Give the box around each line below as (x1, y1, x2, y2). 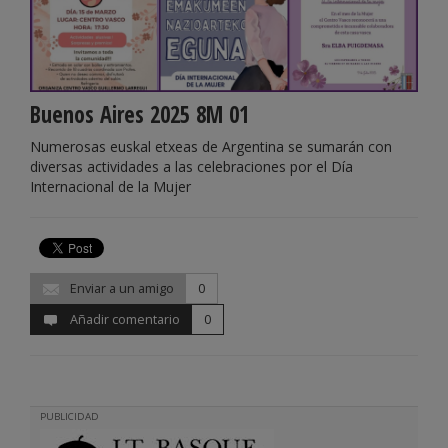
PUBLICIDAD (40, 409, 99, 423)
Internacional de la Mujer (30, 176, 191, 196)
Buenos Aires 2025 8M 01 (30, 98, 249, 130)
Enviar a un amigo (67, 279, 174, 297)
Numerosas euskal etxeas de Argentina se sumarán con (30, 136, 392, 156)
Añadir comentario (67, 310, 180, 328)
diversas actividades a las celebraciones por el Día (30, 156, 353, 176)
